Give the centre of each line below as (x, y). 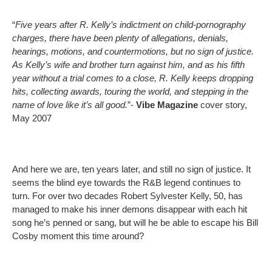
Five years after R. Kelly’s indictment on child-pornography (131, 25)
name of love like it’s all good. (70, 105)
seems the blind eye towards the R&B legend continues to (126, 183)
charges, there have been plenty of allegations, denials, (120, 38)
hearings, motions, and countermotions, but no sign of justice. (133, 52)
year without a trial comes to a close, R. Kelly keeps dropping (133, 78)
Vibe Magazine (167, 105)
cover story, (223, 105)
